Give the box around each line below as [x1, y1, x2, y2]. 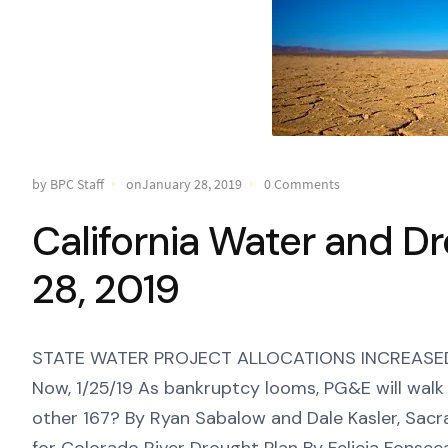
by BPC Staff [32, 174, 104, 193]
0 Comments [264, 174, 340, 193]
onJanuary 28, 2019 [126, 174, 242, 193]
